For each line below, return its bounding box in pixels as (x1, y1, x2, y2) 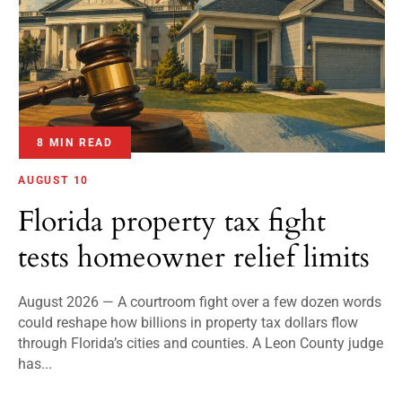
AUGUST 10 (18, 174, 90, 188)
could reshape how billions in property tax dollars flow (18, 314, 358, 332)
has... (18, 355, 52, 373)
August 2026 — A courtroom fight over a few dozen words (18, 293, 381, 311)
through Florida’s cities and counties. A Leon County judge (18, 335, 383, 353)
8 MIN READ (37, 135, 113, 149)
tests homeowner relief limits (18, 238, 370, 278)
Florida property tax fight (18, 202, 326, 242)
